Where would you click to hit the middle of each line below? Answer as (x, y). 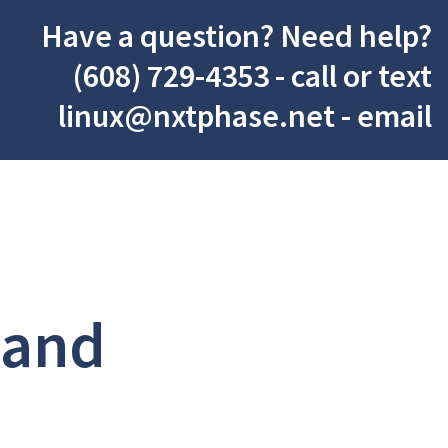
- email (383, 116)
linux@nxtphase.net (196, 116)
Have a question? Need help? (236, 36)
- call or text (350, 76)
